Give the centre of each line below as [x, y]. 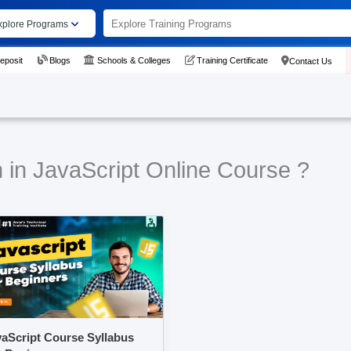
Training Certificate [232, 60]
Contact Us [310, 61]
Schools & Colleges [134, 60]
